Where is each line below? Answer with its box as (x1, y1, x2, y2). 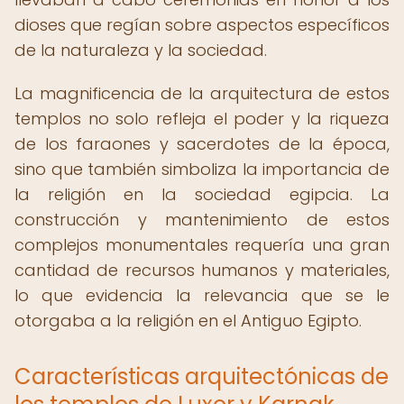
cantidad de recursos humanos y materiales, (14, 259, 390, 281)
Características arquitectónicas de (14, 362, 389, 391)
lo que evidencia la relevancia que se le (14, 284, 390, 307)
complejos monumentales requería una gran (14, 234, 390, 256)
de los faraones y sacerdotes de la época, (14, 133, 390, 155)
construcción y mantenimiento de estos (14, 208, 390, 231)
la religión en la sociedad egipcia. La (14, 183, 390, 206)
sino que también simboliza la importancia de (14, 158, 390, 180)
